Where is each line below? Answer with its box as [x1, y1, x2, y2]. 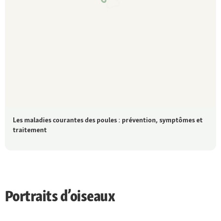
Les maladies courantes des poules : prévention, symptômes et [13, 115, 203, 125]
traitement [13, 125, 47, 135]
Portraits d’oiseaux [5, 185, 115, 207]
